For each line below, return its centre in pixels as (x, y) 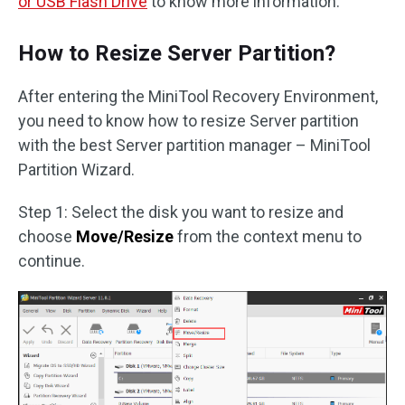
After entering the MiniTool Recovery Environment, (198, 97)
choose (47, 237)
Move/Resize (125, 237)
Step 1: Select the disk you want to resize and (181, 212)
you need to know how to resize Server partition (188, 121)
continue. (52, 261)
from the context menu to (268, 237)
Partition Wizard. (76, 170)
